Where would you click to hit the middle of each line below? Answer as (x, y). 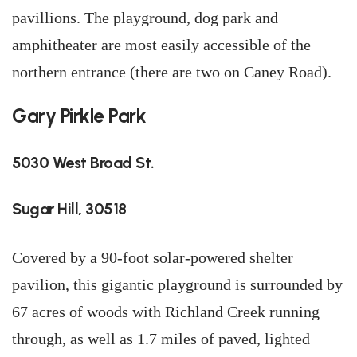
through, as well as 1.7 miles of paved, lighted (161, 339)
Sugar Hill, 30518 (69, 209)
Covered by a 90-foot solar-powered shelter (153, 257)
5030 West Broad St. (83, 163)
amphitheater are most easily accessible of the (161, 45)
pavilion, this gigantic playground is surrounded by (177, 284)
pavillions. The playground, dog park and (145, 18)
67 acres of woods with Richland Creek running (166, 312)
